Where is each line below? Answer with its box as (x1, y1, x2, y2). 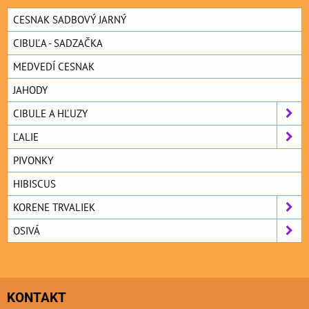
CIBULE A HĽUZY (13, 106, 88, 121)
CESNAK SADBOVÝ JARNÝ (13, 12, 126, 27)
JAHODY (13, 83, 48, 97)
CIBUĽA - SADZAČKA (13, 36, 103, 50)
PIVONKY (13, 153, 53, 168)
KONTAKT (7, 290, 66, 306)
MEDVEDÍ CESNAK (13, 59, 94, 74)
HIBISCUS (13, 177, 56, 191)
